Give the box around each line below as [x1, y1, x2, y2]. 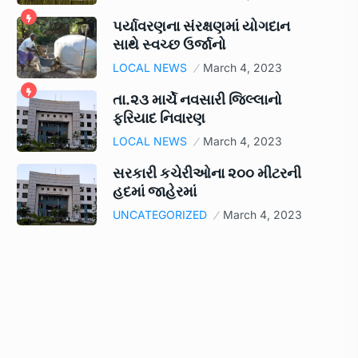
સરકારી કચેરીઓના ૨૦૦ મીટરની [113, 165, 301, 182]
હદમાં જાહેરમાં [113, 183, 197, 201]
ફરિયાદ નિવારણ [113, 109, 205, 127]
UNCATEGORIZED [113, 208, 207, 222]
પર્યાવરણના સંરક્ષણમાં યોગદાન [113, 18, 290, 35]
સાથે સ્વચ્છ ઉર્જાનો [113, 36, 226, 54]
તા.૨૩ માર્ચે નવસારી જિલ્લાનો [113, 91, 282, 109]
